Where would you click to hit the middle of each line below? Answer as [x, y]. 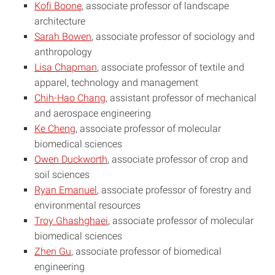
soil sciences [62, 175]
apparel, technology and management [116, 83]
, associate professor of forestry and [174, 190]
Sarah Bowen [63, 37]
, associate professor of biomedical [146, 251]
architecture [60, 21]
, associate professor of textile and [171, 67]
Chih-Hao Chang [70, 98]
